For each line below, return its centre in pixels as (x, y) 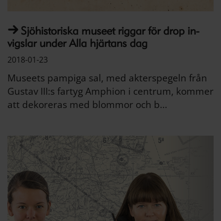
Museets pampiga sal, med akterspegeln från (107, 78)
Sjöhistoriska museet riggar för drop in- (110, 31)
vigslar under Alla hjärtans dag (77, 43)
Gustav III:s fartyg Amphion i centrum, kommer (110, 91)
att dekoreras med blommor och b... (87, 104)
